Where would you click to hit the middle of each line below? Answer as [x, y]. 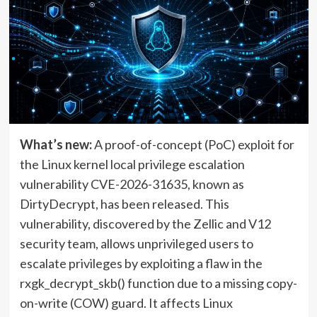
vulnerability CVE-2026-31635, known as [132, 184]
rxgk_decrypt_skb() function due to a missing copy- [158, 283]
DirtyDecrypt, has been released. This [124, 203]
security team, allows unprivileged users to [136, 243]
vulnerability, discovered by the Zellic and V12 [145, 223]
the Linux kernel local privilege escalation [132, 164]
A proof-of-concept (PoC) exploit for [193, 144]
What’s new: [56, 144]
